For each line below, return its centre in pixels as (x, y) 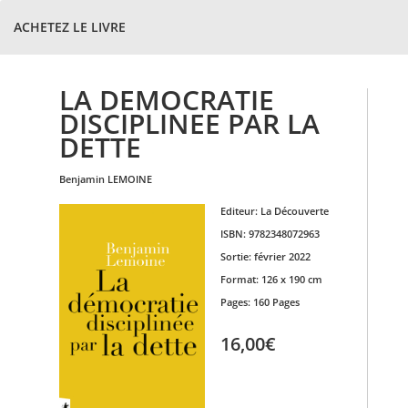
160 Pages (276, 302)
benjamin (85, 179)
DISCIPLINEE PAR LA (189, 123)
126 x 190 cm (291, 279)
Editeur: (240, 211)
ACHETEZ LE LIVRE (70, 27)
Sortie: (237, 256)
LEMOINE (130, 179)
